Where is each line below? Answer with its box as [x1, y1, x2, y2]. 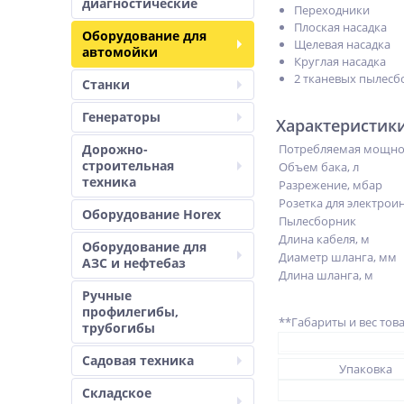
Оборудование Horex [82, 206, 221, 223]
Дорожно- [82, 141, 148, 158]
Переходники [294, 2, 370, 18]
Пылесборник [279, 213, 356, 229]
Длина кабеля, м [279, 231, 370, 247]
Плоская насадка [294, 19, 387, 35]
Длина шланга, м [279, 267, 373, 283]
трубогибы [82, 319, 155, 336]
